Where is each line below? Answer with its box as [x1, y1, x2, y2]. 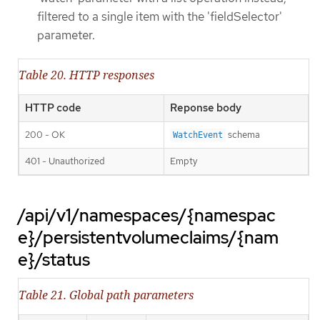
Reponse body [170, 101, 241, 116]
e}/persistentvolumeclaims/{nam [18, 226, 279, 249]
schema [226, 129, 260, 141]
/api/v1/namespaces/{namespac [18, 204, 276, 227]
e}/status [18, 249, 90, 271]
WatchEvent [173, 130, 223, 141]
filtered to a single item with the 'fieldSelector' [37, 9, 282, 25]
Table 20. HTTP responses [19, 67, 154, 84]
